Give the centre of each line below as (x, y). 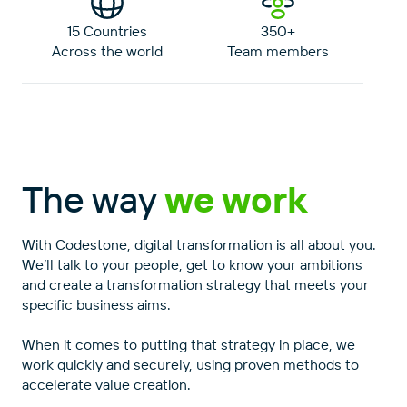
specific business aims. (96, 304)
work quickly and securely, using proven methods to (190, 364)
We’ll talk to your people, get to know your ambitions (192, 264)
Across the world (107, 50)
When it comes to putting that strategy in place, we (189, 344)
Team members (278, 50)
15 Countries (107, 30)
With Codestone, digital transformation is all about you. (199, 244)
